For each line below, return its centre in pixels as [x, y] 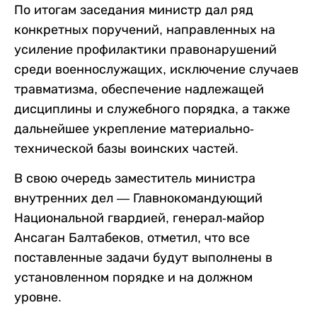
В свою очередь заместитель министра [135, 178]
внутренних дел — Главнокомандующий [138, 198]
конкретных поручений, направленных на [145, 30]
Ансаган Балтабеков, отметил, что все [132, 238]
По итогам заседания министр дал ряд [134, 10]
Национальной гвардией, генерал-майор [139, 218]
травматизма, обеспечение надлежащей [139, 89]
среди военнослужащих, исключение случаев [156, 69]
